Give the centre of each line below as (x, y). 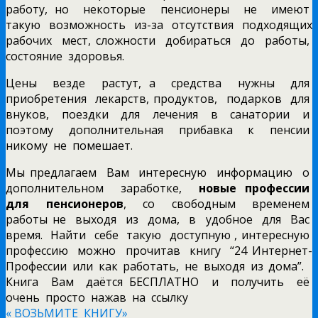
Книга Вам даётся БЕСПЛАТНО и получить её (159, 281)
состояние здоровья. (65, 56)
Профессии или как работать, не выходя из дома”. (159, 266)
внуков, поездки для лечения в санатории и (159, 114)
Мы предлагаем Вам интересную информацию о (159, 172)
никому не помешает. (69, 145)
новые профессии (256, 188)
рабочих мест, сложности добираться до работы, (159, 40)
